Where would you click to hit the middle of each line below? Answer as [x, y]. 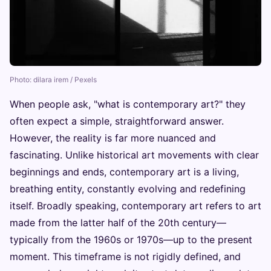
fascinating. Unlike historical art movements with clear [134, 155]
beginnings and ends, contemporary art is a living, [124, 172]
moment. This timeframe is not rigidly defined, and [125, 257]
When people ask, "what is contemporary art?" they [128, 104]
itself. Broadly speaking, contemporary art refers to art [135, 206]
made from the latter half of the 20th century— [118, 223]
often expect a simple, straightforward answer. [117, 121]
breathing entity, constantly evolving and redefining [128, 189]
